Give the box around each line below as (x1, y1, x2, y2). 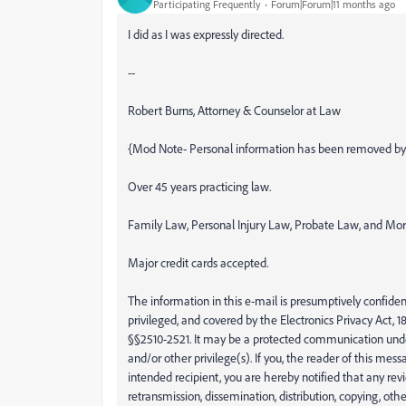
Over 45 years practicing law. (128, 178, 271, 194)
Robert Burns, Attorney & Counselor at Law (128, 101, 341, 118)
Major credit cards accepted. (128, 254, 268, 270)
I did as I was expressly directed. (128, 25, 284, 42)
